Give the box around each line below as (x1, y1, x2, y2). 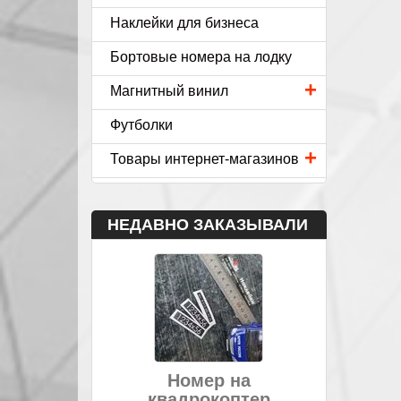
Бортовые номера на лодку (110, 49, 292, 64)
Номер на (166, 371, 251, 390)
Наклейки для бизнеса (110, 15, 259, 30)
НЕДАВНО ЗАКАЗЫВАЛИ (107, 216, 308, 234)
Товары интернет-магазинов (110, 151, 299, 166)
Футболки (110, 117, 173, 132)
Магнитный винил (110, 83, 228, 98)
